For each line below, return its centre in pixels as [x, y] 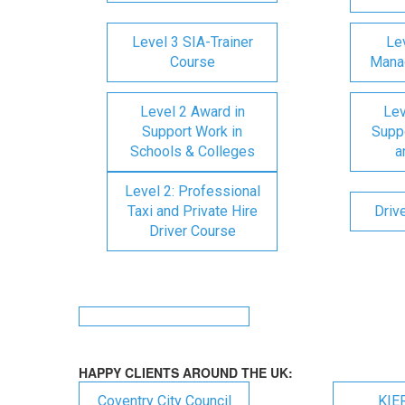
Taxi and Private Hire [192, 211]
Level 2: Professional [192, 191]
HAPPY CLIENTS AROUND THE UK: [186, 372]
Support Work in [192, 132]
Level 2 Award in [192, 112]
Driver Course [192, 231]
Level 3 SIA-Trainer [192, 42]
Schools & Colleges [192, 151]
